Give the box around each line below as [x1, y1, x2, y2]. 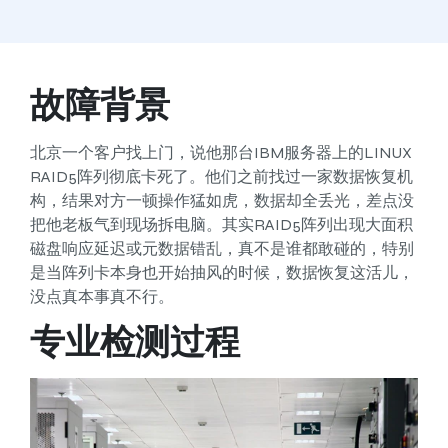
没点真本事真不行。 [30, 287, 174, 307]
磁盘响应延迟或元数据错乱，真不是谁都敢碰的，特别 [30, 239, 414, 259]
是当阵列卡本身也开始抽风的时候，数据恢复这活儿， [30, 263, 414, 283]
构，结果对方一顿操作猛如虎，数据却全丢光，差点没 [30, 191, 414, 211]
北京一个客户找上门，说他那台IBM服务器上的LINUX [30, 143, 412, 163]
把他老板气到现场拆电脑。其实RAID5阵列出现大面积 [30, 215, 413, 235]
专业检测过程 [30, 321, 240, 364]
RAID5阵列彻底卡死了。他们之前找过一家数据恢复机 [30, 167, 413, 187]
